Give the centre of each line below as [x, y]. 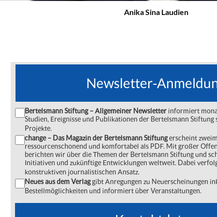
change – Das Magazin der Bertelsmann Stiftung [97, 138]
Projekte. [38, 128]
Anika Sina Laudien [156, 12]
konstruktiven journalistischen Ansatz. [82, 172]
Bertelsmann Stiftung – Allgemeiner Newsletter [96, 111]
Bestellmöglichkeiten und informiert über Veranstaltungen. [113, 191]
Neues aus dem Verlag [58, 181]
